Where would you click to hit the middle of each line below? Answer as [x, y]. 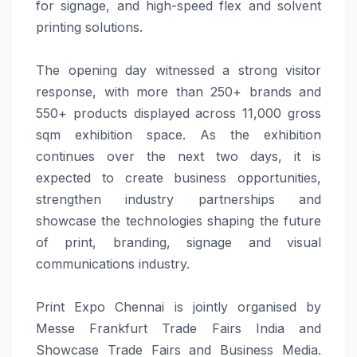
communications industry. [113, 264]
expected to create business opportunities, [178, 178]
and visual [277, 243]
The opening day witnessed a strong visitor [178, 71]
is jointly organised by [243, 307]
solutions [112, 27]
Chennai [140, 307]
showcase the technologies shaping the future [178, 221]
